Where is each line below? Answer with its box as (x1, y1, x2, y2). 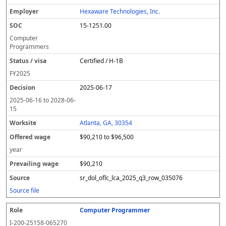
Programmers (10, 42, 49, 51)
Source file (10, 186, 39, 195)
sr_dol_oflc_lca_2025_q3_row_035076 (80, 174, 183, 182)
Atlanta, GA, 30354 (80, 119, 133, 127)
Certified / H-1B (80, 56, 124, 65)
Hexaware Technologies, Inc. (80, 7, 160, 16)
